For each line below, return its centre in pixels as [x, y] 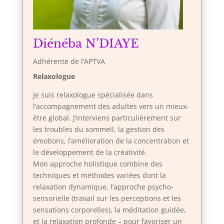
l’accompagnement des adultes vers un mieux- [111, 106]
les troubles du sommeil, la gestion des [98, 129]
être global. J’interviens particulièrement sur [107, 118]
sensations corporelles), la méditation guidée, [109, 210]
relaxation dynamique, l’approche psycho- [103, 187]
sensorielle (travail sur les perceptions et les [107, 198]
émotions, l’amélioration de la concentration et [111, 141]
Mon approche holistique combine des [97, 164]
